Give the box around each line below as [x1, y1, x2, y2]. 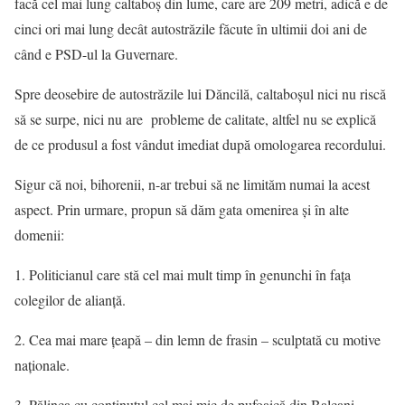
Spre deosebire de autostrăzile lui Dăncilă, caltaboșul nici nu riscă [14, 84, 386, 103]
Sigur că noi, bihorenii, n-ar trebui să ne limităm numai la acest [14, 174, 370, 193]
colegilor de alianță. [14, 290, 126, 309]
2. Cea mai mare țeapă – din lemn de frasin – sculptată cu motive [14, 330, 381, 349]
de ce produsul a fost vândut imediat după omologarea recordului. [14, 135, 386, 154]
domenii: [14, 225, 64, 244]
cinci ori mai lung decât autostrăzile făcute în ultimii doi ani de [14, 19, 367, 38]
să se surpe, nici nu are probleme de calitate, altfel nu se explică [14, 109, 376, 128]
